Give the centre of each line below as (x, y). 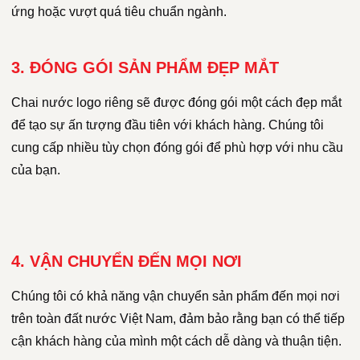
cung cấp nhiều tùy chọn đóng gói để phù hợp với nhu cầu (177, 147)
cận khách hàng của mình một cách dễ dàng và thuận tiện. (176, 341)
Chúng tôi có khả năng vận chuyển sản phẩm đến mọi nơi (176, 296)
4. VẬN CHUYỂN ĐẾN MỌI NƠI (127, 261)
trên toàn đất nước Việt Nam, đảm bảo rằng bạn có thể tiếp (178, 318)
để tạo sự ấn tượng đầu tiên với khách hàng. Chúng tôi (168, 125)
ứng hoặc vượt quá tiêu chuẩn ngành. (119, 11)
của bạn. (36, 170)
